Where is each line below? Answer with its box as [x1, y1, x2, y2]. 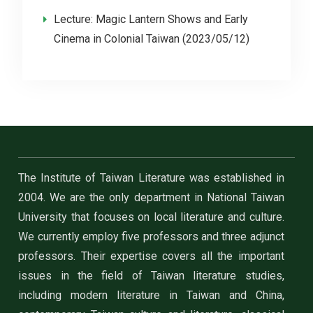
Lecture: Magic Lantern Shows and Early [53, 13, 248, 26]
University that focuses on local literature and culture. [18, 210, 284, 224]
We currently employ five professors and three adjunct [18, 230, 284, 243]
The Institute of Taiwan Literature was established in [18, 171, 284, 184]
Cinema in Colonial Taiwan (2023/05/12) [53, 32, 249, 45]
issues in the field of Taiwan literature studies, [18, 269, 284, 282]
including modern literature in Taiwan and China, [18, 289, 284, 302]
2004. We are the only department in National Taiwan [18, 191, 284, 204]
